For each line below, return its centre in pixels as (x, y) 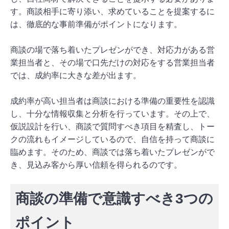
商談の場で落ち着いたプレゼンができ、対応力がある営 (112, 50)
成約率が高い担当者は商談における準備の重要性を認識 (112, 101)
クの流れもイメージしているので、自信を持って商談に (112, 139)
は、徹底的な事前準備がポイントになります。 (96, 24)
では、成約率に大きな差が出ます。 (76, 75)
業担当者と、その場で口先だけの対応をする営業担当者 (112, 62)
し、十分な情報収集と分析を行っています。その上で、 (112, 113)
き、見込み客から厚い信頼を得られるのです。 (96, 165)
